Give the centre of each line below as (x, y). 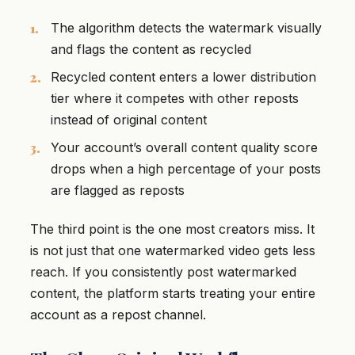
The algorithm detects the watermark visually (186, 28)
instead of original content (129, 120)
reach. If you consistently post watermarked (163, 272)
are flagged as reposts (118, 190)
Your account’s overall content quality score (184, 147)
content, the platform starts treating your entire (173, 294)
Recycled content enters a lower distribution (183, 77)
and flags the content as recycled (151, 49)
